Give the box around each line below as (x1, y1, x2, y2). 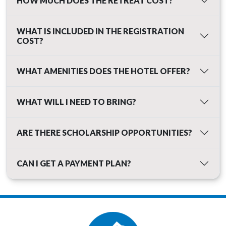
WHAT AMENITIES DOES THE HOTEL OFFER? (17, 66, 190, 76)
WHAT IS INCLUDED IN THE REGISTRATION (17, 26, 184, 36)
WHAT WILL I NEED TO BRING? (17, 97, 136, 107)
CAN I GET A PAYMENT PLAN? (17, 158, 131, 168)
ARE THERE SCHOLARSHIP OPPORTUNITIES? (17, 128, 192, 138)
